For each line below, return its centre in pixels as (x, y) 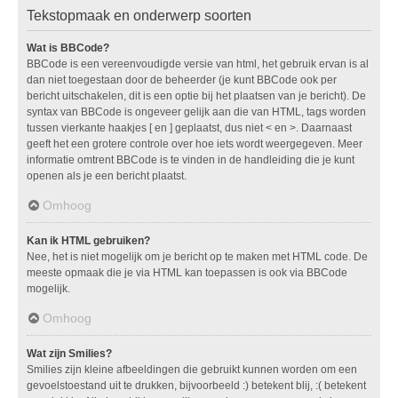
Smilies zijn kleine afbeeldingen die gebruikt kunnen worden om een (192, 370)
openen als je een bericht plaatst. (107, 176)
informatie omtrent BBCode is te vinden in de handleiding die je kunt (191, 160)
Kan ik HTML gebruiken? (88, 241)
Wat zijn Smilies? (69, 354)
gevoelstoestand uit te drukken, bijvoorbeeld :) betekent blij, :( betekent (196, 386)
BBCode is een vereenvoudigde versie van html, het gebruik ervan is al (198, 64)
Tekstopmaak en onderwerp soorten (139, 16)
